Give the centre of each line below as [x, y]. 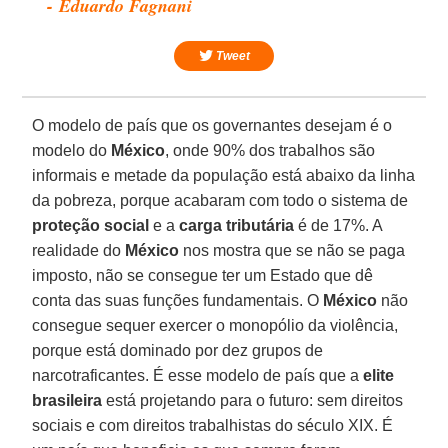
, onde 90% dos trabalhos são [270, 150]
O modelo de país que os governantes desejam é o [212, 125]
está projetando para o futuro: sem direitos [253, 400]
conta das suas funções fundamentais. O [178, 300]
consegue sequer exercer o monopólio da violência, [215, 325]
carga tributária [237, 225]
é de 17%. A [338, 225]
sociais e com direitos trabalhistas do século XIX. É [213, 425]
